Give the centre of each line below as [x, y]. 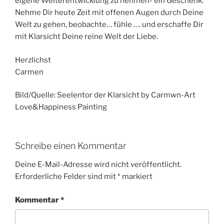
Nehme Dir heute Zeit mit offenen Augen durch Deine [109, 13]
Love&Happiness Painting [61, 107]
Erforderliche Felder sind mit [66, 177]
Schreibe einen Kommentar [71, 145]
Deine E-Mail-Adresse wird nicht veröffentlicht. [98, 165]
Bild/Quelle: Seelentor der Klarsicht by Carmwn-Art [105, 95]
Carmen [29, 72]
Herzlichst [33, 60]
